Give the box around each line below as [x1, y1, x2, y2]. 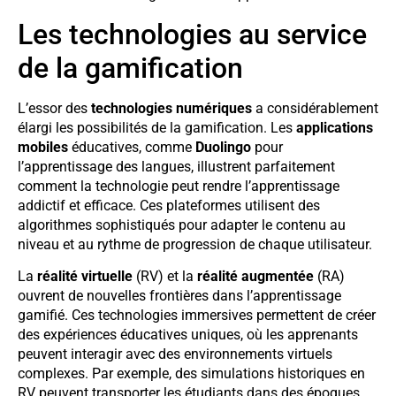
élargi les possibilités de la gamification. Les [18, 118, 296, 136]
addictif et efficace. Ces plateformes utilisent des [18, 196, 320, 214]
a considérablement [252, 99, 378, 117]
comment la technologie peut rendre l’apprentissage [18, 177, 339, 194]
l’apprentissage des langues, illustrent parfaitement [18, 157, 335, 175]
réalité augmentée [197, 268, 314, 286]
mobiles [18, 138, 68, 156]
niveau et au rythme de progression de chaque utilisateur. [18, 235, 372, 253]
